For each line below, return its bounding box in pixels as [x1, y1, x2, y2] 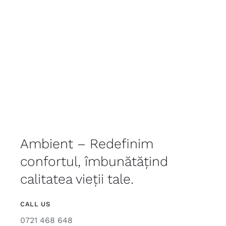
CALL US [20, 200, 50, 208]
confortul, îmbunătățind [20, 153, 168, 169]
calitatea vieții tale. [20, 171, 134, 187]
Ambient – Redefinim [20, 135, 153, 151]
